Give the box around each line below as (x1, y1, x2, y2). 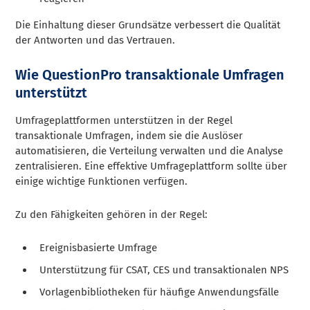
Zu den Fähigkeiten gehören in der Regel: (15, 208, 208, 221)
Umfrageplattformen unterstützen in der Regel (15, 113, 233, 127)
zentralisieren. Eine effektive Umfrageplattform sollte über (15, 159, 288, 172)
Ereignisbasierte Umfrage (39, 241, 158, 254)
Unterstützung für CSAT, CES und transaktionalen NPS (39, 263, 289, 276)
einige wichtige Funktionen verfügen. (15, 174, 188, 188)
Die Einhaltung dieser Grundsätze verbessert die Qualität (15, 18, 281, 31)
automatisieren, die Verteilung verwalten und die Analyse (15, 144, 284, 157)
